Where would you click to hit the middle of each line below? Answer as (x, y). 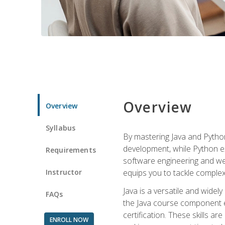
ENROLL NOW (69, 219)
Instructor (64, 172)
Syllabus (61, 128)
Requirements (71, 150)
